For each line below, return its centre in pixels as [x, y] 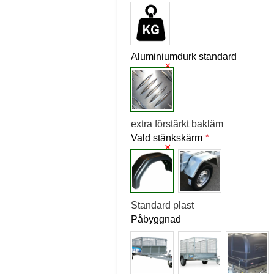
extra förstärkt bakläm [177, 124]
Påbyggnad [156, 220]
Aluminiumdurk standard [183, 57]
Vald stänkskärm [168, 138]
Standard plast [162, 206]
